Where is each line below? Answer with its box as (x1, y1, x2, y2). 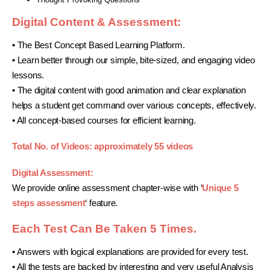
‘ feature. (85, 198, 118, 208)
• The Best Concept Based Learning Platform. (12, 40, 185, 50)
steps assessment (12, 198, 86, 208)
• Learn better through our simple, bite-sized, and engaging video (12, 55, 255, 65)
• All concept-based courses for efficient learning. (12, 115, 196, 125)
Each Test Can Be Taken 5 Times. (12, 222, 196, 236)
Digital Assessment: (12, 168, 93, 178)
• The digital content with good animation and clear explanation (12, 85, 246, 95)
